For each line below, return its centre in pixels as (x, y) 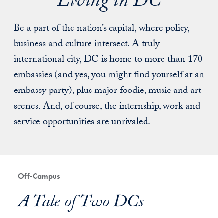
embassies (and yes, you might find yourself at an (109, 76)
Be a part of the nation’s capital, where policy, (101, 29)
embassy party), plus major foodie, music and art (107, 91)
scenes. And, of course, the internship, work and (107, 107)
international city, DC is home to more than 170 (108, 60)
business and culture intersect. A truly (87, 45)
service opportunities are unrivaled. (82, 123)
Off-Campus (39, 176)
